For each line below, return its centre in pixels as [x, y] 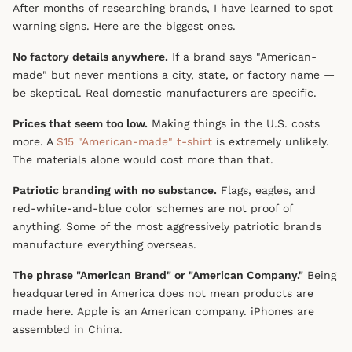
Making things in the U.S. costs [234, 123]
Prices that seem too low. [80, 123]
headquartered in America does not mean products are [163, 293]
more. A [35, 141]
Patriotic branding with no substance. [115, 190]
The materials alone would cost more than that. [143, 159]
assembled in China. [68, 329]
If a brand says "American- [242, 56]
